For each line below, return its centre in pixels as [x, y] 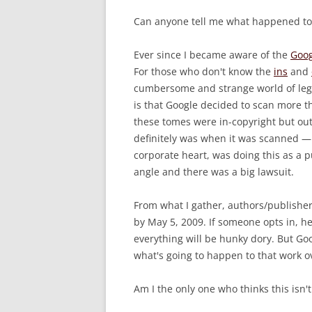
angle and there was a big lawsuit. [215, 172]
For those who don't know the [204, 72]
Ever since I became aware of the [212, 55]
